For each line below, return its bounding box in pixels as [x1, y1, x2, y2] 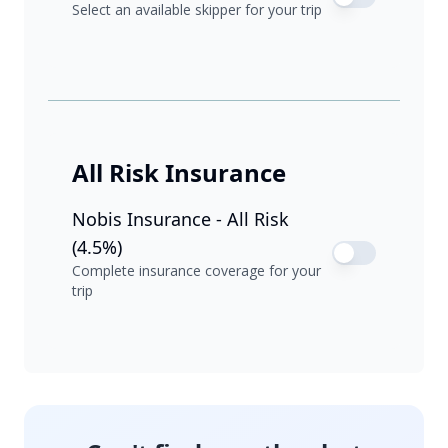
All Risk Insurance [72, 156, 286, 190]
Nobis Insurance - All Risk [72, 207, 289, 232]
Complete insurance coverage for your [72, 261, 321, 281]
